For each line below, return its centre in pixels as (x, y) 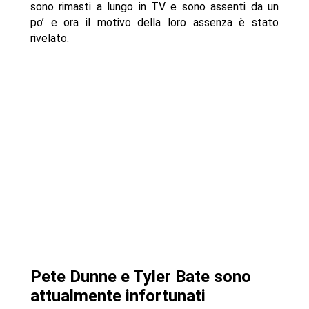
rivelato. (49, 39)
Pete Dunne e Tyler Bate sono (140, 277)
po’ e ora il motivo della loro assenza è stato (154, 23)
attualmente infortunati (118, 296)
